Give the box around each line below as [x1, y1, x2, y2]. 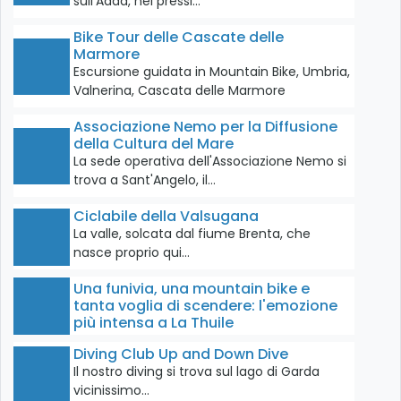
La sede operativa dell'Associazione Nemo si [73, 152, 347, 171]
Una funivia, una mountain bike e [73, 278, 311, 300]
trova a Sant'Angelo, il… [73, 171, 217, 190]
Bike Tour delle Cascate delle [73, 27, 285, 48]
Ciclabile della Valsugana [73, 206, 260, 227]
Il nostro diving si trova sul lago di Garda [73, 363, 320, 381]
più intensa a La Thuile [73, 312, 235, 334]
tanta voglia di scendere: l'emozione [73, 295, 338, 317]
